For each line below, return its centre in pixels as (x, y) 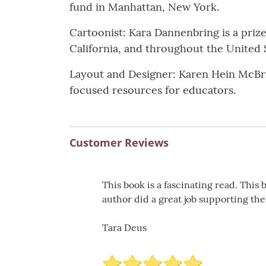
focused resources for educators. (153, 90)
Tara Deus (124, 228)
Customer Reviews (119, 143)
